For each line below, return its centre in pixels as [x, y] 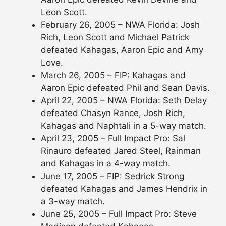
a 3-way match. [73, 202]
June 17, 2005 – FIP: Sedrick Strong [112, 176]
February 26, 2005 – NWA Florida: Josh [120, 25]
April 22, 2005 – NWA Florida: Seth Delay [124, 101]
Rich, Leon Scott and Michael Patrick [115, 38]
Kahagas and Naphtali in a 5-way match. [124, 126]
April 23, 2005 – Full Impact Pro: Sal [113, 138]
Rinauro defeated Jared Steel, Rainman [121, 151]
